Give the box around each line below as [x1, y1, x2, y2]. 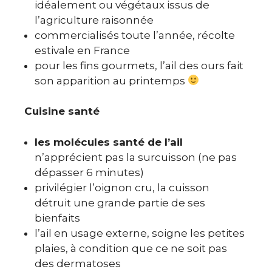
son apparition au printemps [35, 74, 188, 87]
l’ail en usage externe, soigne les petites [35, 226, 245, 239]
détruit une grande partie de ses [35, 196, 205, 209]
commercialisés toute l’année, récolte [35, 29, 235, 41]
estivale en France [35, 44, 130, 56]
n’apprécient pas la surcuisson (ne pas [35, 151, 237, 163]
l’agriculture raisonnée [35, 13, 154, 26]
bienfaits [35, 211, 80, 224]
